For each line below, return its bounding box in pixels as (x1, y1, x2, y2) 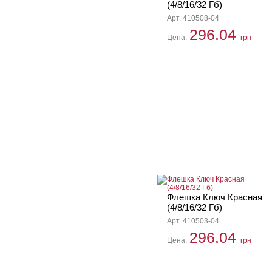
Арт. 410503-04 (167, 217, 219, 225)
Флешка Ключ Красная (167, 192, 262, 202)
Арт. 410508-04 (167, 14, 219, 22)
